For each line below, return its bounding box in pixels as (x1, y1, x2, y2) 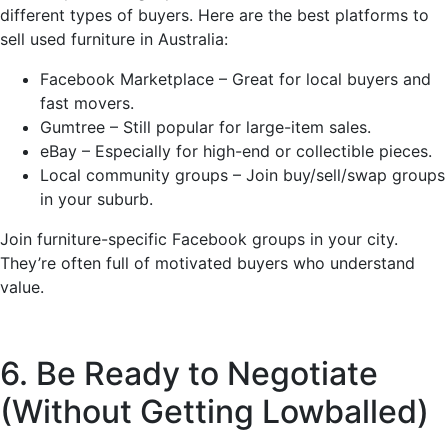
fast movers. (40, 93, 134, 114)
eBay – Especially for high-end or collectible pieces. (40, 141, 432, 162)
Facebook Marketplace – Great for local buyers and (40, 69, 431, 90)
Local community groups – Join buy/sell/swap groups (40, 165, 445, 186)
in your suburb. (40, 189, 153, 210)
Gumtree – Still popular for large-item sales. (40, 117, 371, 138)
